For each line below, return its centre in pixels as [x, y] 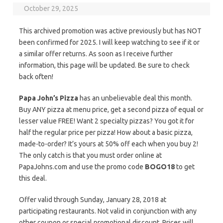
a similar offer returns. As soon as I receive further [96, 54]
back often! [36, 77]
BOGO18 [160, 167]
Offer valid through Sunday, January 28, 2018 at [93, 200]
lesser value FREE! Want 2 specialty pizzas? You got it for [107, 121]
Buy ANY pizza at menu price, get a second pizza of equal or [111, 110]
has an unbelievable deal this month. [135, 98]
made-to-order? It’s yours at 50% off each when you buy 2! [109, 144]
